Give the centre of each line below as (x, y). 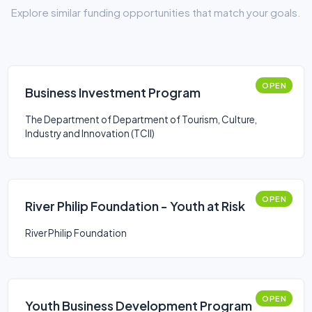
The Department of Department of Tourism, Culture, (141, 119)
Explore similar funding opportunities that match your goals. (156, 12)
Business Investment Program (113, 92)
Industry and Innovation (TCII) (90, 133)
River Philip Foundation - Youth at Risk (135, 206)
